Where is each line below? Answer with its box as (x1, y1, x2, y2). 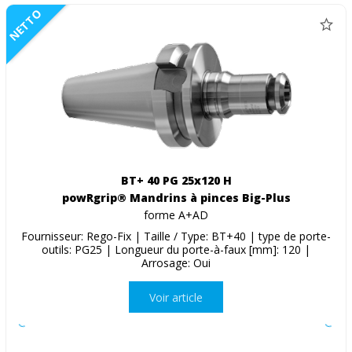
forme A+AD (144, 207, 208, 223)
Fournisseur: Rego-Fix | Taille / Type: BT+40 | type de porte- (21, 229, 331, 244)
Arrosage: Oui (141, 255, 211, 271)
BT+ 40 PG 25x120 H (120, 173, 232, 189)
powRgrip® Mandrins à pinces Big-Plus (61, 190, 291, 206)
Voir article (149, 289, 203, 305)
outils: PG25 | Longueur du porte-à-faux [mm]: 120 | (42, 242, 310, 258)
